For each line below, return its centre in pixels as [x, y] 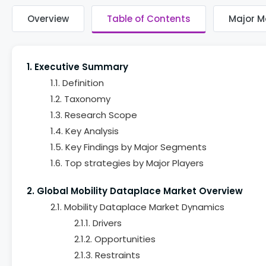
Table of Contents [149, 19]
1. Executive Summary [77, 67]
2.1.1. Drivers [98, 223]
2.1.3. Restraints [107, 255]
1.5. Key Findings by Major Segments [129, 147]
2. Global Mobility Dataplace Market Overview [135, 191]
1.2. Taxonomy [80, 99]
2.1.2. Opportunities [115, 239]
